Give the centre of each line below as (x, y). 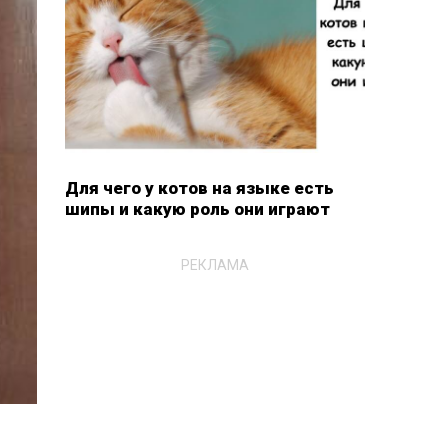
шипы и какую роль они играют (197, 209)
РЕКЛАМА (214, 264)
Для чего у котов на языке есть (199, 188)
